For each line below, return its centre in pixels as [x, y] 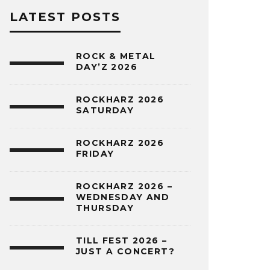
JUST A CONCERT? [125, 251]
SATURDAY [105, 110]
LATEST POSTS [65, 17]
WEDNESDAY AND [123, 197]
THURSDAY [105, 208]
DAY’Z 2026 [107, 67]
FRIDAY [95, 154]
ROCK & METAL [116, 56]
